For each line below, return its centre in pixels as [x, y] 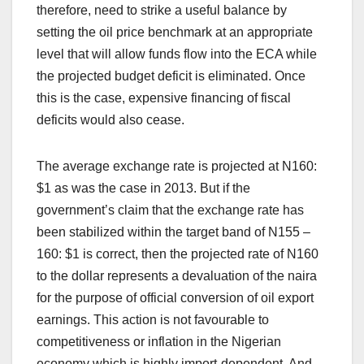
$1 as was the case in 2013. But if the [143, 188]
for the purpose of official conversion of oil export [175, 297]
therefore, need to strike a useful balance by [162, 10]
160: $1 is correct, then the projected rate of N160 [178, 253]
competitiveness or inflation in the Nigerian [159, 341]
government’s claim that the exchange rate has [170, 210]
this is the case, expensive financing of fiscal [164, 97]
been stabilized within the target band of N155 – [173, 232]
